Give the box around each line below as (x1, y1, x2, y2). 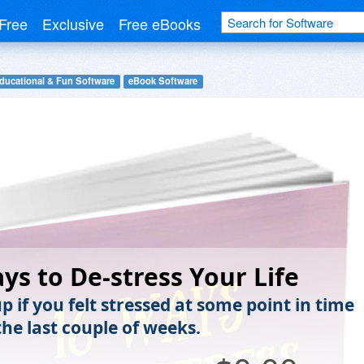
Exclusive (42, 13, 104, 34)
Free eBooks (119, 13, 201, 34)
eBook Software (128, 74, 198, 88)
